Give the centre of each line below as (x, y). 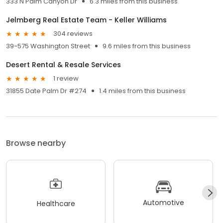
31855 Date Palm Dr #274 (46, 91)
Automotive (163, 203)
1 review (66, 79)
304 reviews (73, 34)
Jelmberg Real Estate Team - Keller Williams (86, 20)
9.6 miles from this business (147, 46)
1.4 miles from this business (142, 91)
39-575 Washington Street (48, 46)
